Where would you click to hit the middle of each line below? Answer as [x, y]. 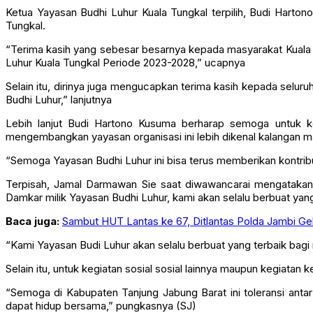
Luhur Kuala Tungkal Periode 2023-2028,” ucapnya [125, 76]
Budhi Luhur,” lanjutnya [59, 113]
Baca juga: [34, 235]
